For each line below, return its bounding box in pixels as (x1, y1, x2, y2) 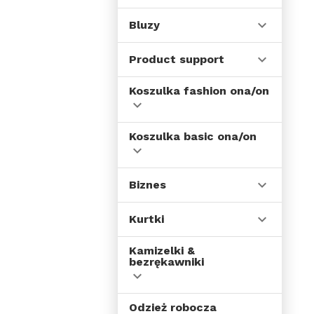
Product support (129, 53, 224, 66)
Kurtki (129, 212, 164, 226)
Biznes (129, 178, 166, 191)
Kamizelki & (129, 244, 195, 257)
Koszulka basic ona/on (129, 130, 257, 143)
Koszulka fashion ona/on (129, 84, 269, 97)
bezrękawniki (129, 255, 204, 268)
